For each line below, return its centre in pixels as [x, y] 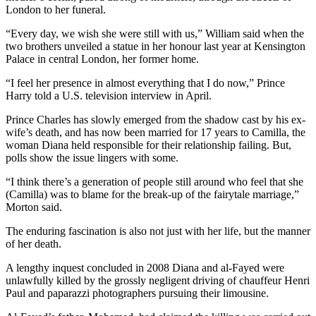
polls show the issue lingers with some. [92, 158]
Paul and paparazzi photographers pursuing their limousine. [137, 293]
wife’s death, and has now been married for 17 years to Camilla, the [156, 133]
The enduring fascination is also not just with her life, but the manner [158, 231]
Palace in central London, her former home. [102, 59]
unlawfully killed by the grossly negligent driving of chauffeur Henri [158, 281]
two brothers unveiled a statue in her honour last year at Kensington [156, 47]
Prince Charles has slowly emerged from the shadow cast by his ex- [156, 120]
